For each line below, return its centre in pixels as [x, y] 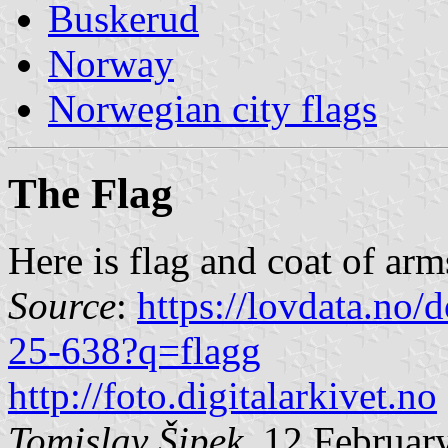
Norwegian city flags [212, 108]
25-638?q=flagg [134, 350]
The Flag [90, 193]
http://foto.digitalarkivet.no [222, 395]
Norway [111, 63]
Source [62, 305]
